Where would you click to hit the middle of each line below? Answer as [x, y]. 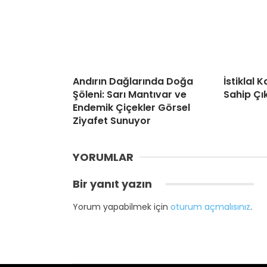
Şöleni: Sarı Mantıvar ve [130, 95]
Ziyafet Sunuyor [112, 121]
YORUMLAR [103, 157]
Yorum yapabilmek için [122, 207]
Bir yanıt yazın [114, 184]
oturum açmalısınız [210, 207]
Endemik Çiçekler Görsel [131, 108]
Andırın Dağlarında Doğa [133, 82]
